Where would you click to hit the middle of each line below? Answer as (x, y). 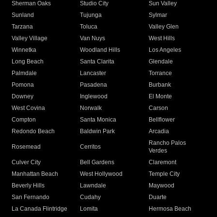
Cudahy (91, 197)
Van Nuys (93, 39)
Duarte (157, 197)
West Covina (28, 108)
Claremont (162, 163)
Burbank (160, 85)
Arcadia (159, 132)
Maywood (161, 186)
